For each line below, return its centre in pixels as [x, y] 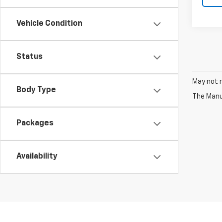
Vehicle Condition [49, 24]
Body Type [36, 90]
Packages [35, 123]
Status [29, 57]
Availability [37, 157]
